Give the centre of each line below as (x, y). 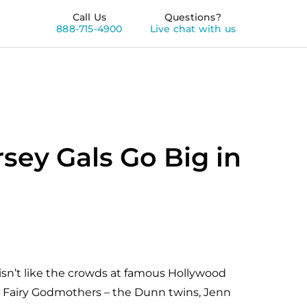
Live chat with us (193, 29)
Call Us (89, 17)
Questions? (193, 17)
